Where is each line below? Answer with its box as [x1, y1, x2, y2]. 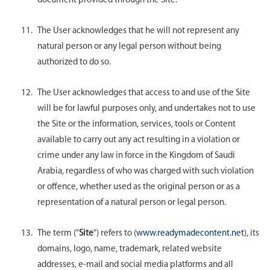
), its [244, 228, 259, 238]
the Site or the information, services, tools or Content [37, 119, 236, 129]
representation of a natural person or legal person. [37, 198, 226, 207]
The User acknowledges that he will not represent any [37, 26, 239, 36]
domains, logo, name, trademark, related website [37, 244, 222, 254]
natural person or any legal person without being [37, 42, 221, 51]
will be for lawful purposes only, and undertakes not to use [37, 104, 256, 113]
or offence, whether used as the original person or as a [37, 182, 240, 192]
